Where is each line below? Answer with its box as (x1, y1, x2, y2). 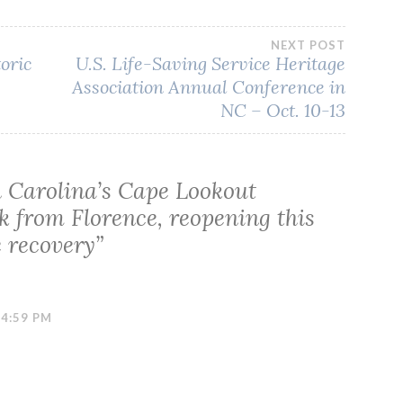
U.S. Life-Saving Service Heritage (76, 52, 346, 76)
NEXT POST (271, 38, 346, 53)
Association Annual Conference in (72, 76, 346, 99)
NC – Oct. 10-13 (220, 99, 346, 122)
